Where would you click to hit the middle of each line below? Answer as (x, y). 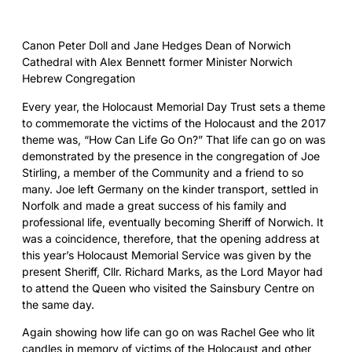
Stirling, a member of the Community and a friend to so (163, 172)
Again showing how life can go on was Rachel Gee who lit (169, 332)
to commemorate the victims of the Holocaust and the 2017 (174, 123)
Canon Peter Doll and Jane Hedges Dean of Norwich (156, 46)
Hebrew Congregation (79, 79)
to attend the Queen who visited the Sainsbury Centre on (168, 288)
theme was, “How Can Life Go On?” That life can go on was (174, 139)
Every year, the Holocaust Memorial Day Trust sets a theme (174, 106)
